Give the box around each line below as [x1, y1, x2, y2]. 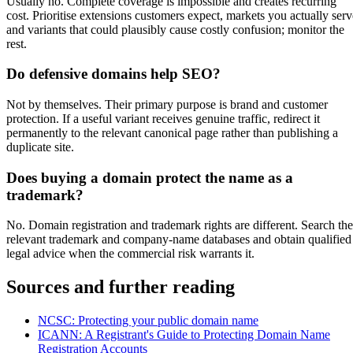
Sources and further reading [6, 277, 235, 298]
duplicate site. [6, 139, 74, 154]
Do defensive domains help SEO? [6, 65, 221, 83]
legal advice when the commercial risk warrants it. [6, 247, 255, 261]
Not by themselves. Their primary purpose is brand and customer [6, 97, 328, 111]
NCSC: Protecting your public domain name [38, 314, 258, 328]
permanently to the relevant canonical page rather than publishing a [6, 125, 338, 139]
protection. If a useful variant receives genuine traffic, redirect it [6, 111, 320, 125]
